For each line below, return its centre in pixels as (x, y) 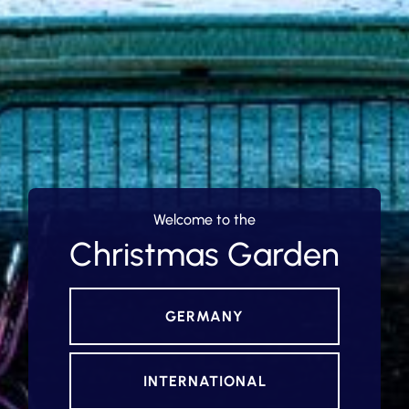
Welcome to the (204, 220)
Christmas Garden (204, 255)
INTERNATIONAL (204, 382)
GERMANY (204, 317)
